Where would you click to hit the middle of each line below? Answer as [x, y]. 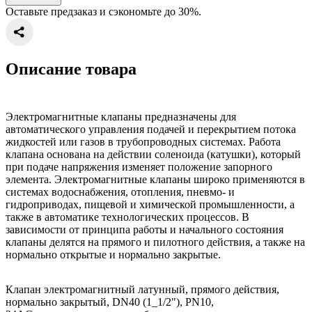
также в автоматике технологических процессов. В [127, 217]
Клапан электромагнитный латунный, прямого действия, [142, 289]
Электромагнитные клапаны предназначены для [121, 116]
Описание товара [71, 69]
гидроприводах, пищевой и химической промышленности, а [150, 204]
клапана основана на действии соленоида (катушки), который [153, 154]
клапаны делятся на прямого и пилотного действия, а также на [155, 242]
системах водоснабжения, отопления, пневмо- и [120, 192]
